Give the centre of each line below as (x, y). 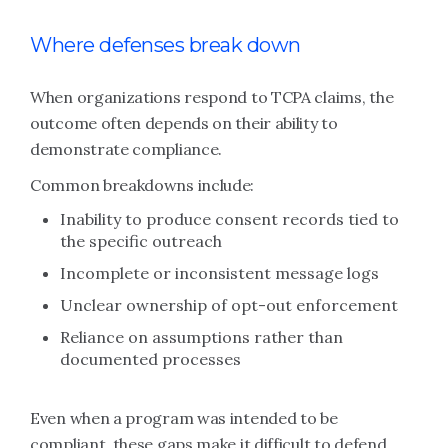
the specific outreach (141, 241)
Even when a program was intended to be (184, 418)
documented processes (150, 359)
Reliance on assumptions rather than (201, 337)
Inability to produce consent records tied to (229, 219)
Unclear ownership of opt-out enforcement (229, 305)
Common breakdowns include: (142, 185)
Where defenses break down (165, 45)
